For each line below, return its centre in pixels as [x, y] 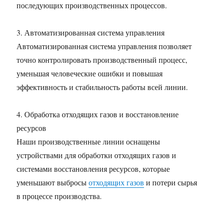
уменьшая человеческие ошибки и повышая [90, 73]
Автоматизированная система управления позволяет [104, 46]
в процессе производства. [59, 196]
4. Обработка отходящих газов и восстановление [98, 114]
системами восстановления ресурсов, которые [93, 169]
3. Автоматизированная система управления [91, 32]
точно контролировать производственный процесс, [102, 60]
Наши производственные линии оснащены [89, 141]
